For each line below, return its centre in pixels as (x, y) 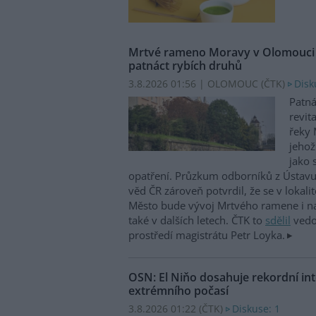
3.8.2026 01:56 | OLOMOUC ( (196, 84)
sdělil (278, 220)
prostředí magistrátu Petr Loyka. (207, 235)
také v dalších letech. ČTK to (197, 220)
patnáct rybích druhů (185, 66)
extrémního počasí (178, 290)
